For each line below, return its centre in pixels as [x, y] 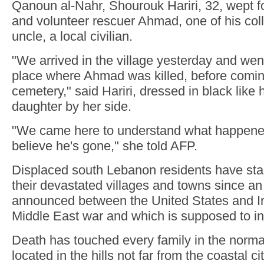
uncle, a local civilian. [72, 36]
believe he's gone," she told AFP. [105, 146]
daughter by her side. [72, 106]
